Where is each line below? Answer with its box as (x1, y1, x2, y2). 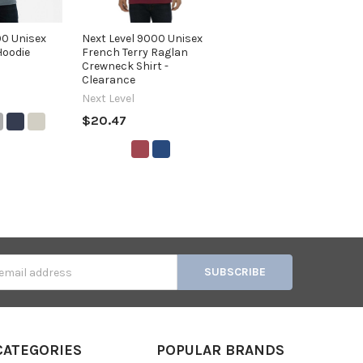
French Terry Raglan (82, 45, 189, 59)
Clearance (82, 72, 136, 87)
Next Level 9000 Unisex (82, 31, 203, 45)
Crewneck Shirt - (82, 58, 169, 73)
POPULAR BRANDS (156, 341, 284, 360)
